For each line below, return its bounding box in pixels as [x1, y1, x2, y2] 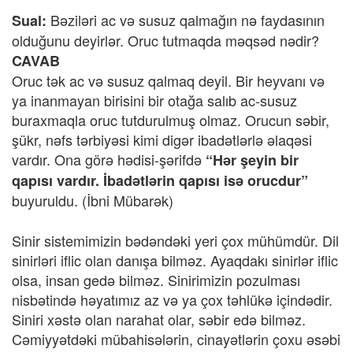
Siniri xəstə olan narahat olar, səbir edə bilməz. [12, 309, 306, 329]
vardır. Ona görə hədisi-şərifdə [12, 149, 202, 169]
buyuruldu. [12, 190, 78, 210]
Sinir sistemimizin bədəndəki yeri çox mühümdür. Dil [12, 230, 339, 251]
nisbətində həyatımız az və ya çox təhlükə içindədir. [12, 289, 333, 310]
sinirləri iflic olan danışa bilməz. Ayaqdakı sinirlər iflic [12, 250, 338, 270]
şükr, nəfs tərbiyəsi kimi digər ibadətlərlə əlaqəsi [12, 129, 312, 150]
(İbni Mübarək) [82, 190, 173, 210]
